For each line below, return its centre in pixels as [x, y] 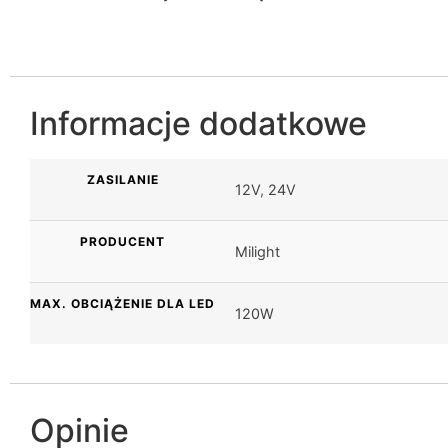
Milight [257, 251]
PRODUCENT [122, 241]
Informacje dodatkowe [198, 123]
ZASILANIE [122, 179]
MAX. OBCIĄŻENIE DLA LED [122, 303]
